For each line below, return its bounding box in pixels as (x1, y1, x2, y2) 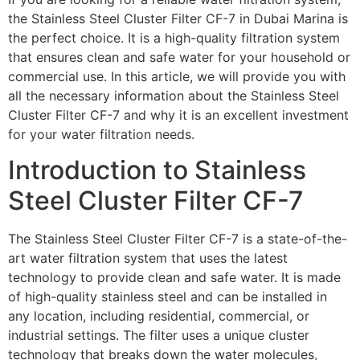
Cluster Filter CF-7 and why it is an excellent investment (8, 106, 349, 123)
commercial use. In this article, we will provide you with (8, 67, 346, 84)
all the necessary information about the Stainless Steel (8, 87, 339, 104)
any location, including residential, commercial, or (8, 308, 309, 325)
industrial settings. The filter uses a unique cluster (8, 327, 309, 344)
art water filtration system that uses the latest (8, 250, 288, 267)
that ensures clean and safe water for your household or (8, 48, 350, 65)
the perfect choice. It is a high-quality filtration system (8, 29, 340, 46)
